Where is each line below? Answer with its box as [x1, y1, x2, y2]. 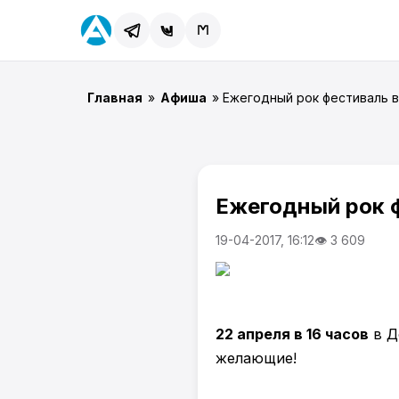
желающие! [216, 349, 297, 367]
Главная [87, 90, 142, 105]
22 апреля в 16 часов [216, 325, 369, 343]
